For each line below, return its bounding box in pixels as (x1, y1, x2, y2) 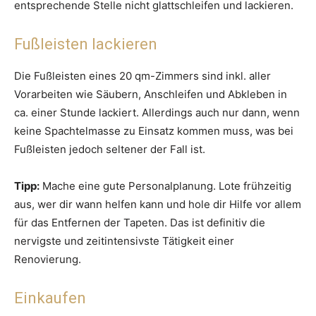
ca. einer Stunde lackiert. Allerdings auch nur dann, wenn (14, 106, 300, 120)
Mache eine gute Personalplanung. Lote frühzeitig (39, 179, 291, 193)
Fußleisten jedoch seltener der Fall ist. (14, 142, 205, 157)
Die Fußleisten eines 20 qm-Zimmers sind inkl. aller (14, 69, 271, 83)
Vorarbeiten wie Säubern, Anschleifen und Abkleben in (14, 87, 287, 102)
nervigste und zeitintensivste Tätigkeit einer (14, 234, 234, 248)
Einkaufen (14, 289, 86, 308)
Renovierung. (14, 253, 81, 267)
